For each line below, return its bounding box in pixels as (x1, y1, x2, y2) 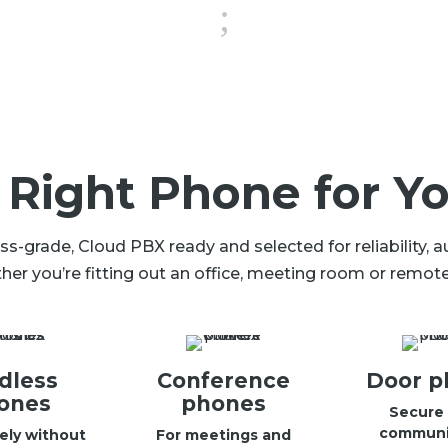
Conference (157, 368, 291, 394)
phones (181, 391, 267, 417)
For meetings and (156, 426, 292, 445)
